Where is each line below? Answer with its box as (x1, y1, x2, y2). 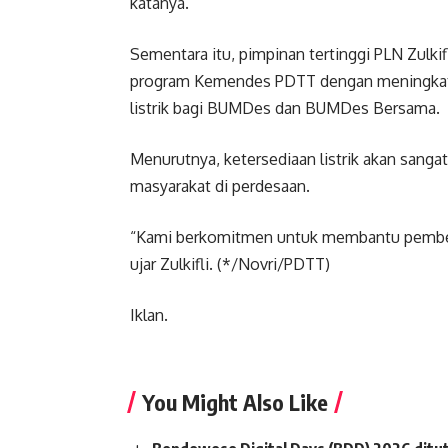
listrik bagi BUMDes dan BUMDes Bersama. (130, 98, 440, 118)
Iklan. (130, 305, 168, 325)
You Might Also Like (142, 388, 328, 416)
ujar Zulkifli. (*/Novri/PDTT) (130, 254, 330, 274)
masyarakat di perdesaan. (130, 176, 310, 196)
